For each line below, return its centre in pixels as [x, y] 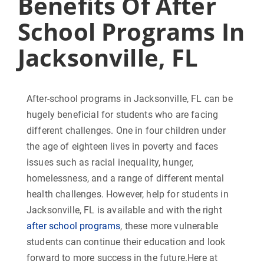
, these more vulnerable [169, 226]
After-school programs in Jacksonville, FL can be [130, 99]
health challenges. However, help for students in [128, 194]
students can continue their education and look [126, 242]
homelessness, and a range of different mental [126, 179]
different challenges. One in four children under [126, 131]
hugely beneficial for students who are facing [123, 115]
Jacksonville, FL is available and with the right [124, 210]
